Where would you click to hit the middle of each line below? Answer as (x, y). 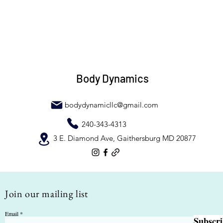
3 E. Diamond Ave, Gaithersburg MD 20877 (124, 138)
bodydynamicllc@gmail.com (111, 105)
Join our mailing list (47, 193)
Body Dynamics (112, 78)
